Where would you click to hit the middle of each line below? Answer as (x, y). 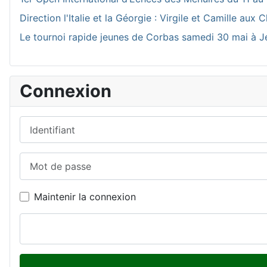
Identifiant (42, 123)
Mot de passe (50, 159)
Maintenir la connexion (85, 196)
